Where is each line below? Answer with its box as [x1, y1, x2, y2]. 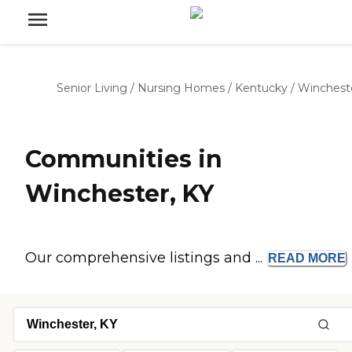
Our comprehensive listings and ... [25, 249, 266, 267]
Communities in [25, 145, 222, 174]
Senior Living [57, 81, 127, 95]
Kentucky [235, 81, 288, 95]
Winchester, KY [25, 179, 214, 209]
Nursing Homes [137, 81, 225, 95]
